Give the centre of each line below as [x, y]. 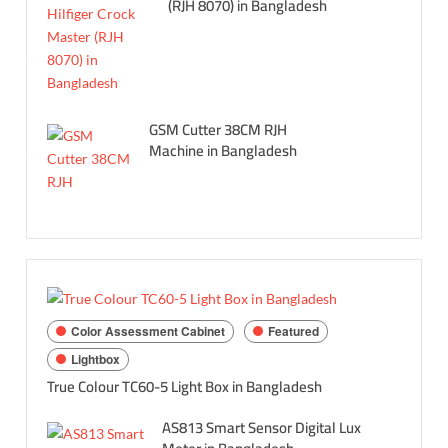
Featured [294, 331]
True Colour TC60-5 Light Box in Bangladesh [185, 386]
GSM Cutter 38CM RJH [217, 129]
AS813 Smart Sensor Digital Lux [262, 427]
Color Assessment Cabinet [148, 331]
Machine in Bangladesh [222, 150]
